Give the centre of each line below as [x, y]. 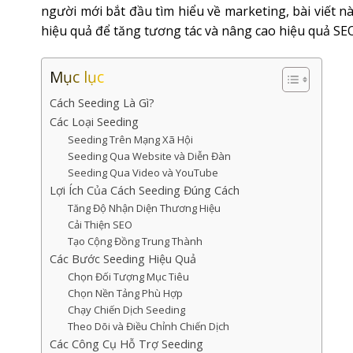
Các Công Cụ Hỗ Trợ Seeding [126, 344]
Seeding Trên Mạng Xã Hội [130, 139]
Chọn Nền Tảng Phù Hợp [125, 293]
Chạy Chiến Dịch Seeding [126, 309]
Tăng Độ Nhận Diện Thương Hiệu [144, 208]
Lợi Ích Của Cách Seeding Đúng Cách [145, 190]
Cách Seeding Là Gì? [102, 102]
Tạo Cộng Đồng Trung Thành [135, 241]
